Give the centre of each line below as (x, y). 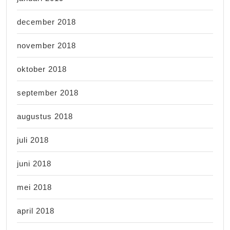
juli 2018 (33, 140)
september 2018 (48, 92)
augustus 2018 (45, 116)
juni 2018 (34, 163)
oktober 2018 (42, 69)
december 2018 (46, 22)
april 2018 (36, 210)
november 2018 (46, 45)
